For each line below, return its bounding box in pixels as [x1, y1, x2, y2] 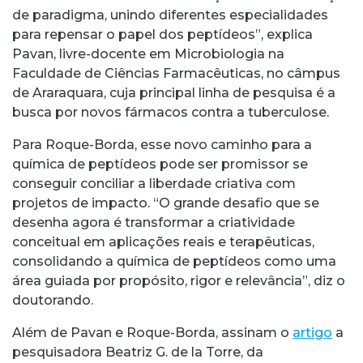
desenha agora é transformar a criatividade [12, 214, 295, 230]
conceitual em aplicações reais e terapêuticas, [12, 233, 314, 250]
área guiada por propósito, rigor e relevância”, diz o [12, 272, 345, 288]
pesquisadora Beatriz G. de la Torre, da [12, 344, 263, 360]
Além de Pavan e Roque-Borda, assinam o [12, 324, 293, 340]
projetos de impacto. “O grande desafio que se [12, 194, 319, 211]
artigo [293, 324, 332, 340]
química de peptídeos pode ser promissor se [12, 156, 308, 172]
